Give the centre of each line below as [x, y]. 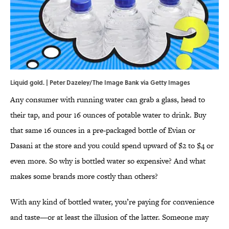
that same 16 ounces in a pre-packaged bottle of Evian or [103, 130]
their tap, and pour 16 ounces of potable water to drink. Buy [108, 115]
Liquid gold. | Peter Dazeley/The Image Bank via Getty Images [100, 83]
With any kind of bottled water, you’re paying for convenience [112, 202]
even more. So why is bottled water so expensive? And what [108, 161]
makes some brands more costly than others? [84, 176]
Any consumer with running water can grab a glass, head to [108, 100]
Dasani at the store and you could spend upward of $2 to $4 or [112, 146]
